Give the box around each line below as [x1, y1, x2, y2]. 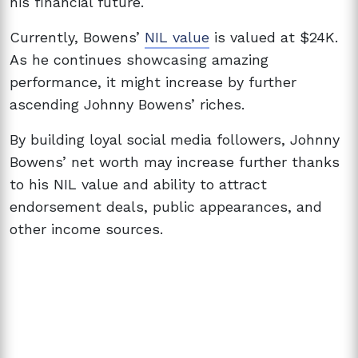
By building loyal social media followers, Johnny [10, 130, 340, 148]
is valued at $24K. [209, 28, 338, 46]
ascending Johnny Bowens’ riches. [10, 95, 245, 113]
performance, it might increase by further [10, 73, 296, 90]
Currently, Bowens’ [10, 28, 145, 46]
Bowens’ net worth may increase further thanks [10, 153, 340, 170]
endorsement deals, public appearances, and [10, 197, 322, 215]
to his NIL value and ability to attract [10, 175, 267, 193]
